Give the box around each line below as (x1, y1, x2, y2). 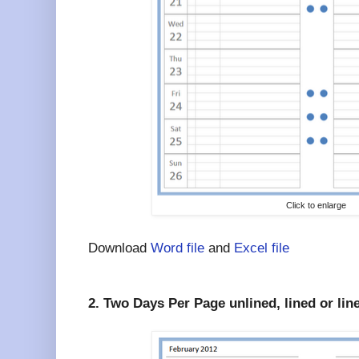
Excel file (234, 240, 289, 256)
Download (88, 240, 151, 256)
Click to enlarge (286, 200, 347, 210)
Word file (151, 240, 204, 256)
